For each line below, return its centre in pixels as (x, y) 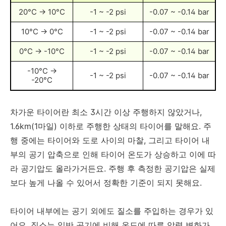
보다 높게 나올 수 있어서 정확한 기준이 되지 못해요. (106, 183)
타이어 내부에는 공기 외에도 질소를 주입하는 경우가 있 (112, 211)
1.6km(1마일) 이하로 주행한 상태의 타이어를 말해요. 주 (111, 126)
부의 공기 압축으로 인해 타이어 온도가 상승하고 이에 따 (113, 155)
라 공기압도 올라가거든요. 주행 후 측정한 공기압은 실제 (113, 169)
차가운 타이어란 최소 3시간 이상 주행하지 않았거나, (106, 112)
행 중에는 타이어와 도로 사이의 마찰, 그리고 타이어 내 (110, 140)
